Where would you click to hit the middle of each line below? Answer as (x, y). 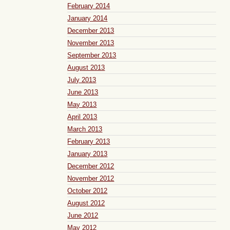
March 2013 (85, 129)
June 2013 (83, 92)
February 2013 (89, 141)
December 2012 (91, 166)
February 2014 (89, 6)
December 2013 (91, 30)
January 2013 (88, 154)
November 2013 (91, 43)
